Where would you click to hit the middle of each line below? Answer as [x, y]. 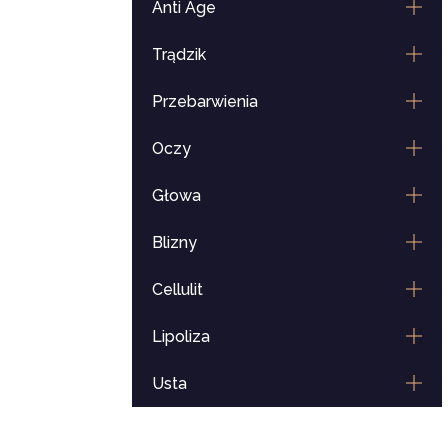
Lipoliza [180, 337]
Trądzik [178, 55]
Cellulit [177, 290]
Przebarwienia [204, 102]
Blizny [174, 243]
